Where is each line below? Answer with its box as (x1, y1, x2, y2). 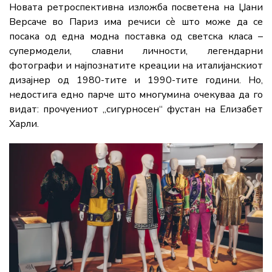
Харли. (9, 117, 39, 131)
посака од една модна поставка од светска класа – (9, 30, 263, 44)
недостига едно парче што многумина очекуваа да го (9, 88, 263, 102)
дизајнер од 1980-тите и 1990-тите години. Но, (9, 73, 263, 87)
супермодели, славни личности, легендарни (9, 44, 263, 58)
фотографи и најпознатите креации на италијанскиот (9, 59, 263, 73)
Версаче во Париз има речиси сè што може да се (9, 15, 263, 29)
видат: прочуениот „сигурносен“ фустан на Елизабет (9, 103, 263, 117)
